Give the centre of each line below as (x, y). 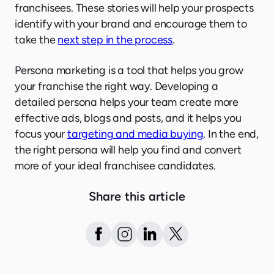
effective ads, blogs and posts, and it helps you (128, 118)
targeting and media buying (135, 134)
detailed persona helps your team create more (127, 102)
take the (36, 39)
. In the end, (231, 134)
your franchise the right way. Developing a (117, 86)
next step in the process (115, 39)
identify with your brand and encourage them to (131, 24)
